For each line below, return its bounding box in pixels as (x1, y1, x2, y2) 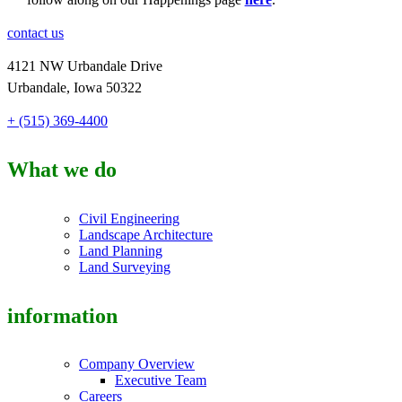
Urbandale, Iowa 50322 (7, 79, 142, 95)
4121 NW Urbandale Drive (7, 57, 162, 74)
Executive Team (115, 372, 206, 389)
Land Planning (79, 242, 162, 258)
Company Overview (79, 356, 195, 372)
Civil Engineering (79, 210, 179, 226)
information (7, 303, 118, 328)
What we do (7, 157, 117, 181)
